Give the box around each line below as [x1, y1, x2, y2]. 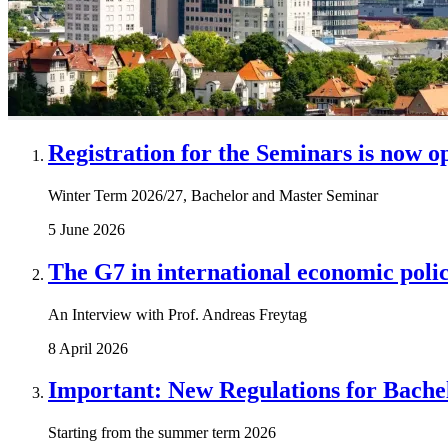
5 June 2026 [48, 220, 125, 238]
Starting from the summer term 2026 [48, 424, 276, 442]
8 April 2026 [48, 339, 128, 357]
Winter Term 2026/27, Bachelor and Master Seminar [48, 186, 378, 204]
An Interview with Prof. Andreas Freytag [48, 305, 307, 323]
